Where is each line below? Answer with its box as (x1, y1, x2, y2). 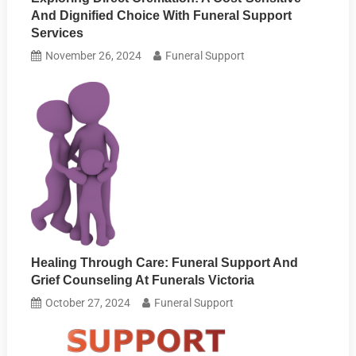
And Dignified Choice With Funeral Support (31, 8, 292, 22)
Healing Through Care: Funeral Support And (31, 255, 299, 269)
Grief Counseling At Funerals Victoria (31, 273, 255, 287)
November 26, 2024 (45, 48, 142, 62)
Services (31, 25, 84, 40)
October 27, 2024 (45, 296, 131, 309)
